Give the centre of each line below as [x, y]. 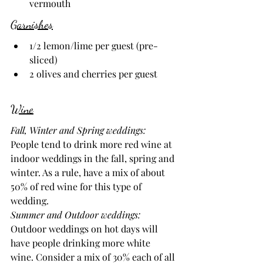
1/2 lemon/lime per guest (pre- [94, 46]
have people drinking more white [82, 243]
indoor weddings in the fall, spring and [94, 159]
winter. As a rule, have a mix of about [89, 173]
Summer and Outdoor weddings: [77, 215]
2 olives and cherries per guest [93, 74]
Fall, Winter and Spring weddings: [79, 130]
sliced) [43, 60]
